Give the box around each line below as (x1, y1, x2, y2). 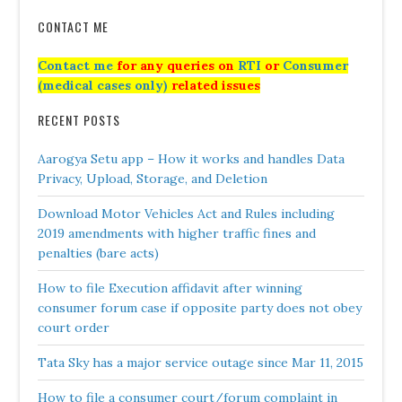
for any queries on (113, 57, 239, 74)
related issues (168, 77, 261, 93)
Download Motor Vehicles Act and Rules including (38, 205, 336, 222)
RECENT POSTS (38, 110, 121, 129)
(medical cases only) (38, 77, 169, 93)
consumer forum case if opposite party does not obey (38, 300, 363, 316)
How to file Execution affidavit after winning (38, 280, 303, 296)
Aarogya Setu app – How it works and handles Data (38, 151, 345, 167)
